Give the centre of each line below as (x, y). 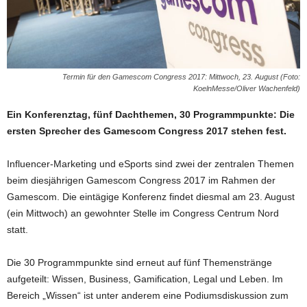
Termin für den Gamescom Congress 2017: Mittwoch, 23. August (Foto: (181, 76)
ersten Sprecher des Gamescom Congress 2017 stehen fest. (147, 131)
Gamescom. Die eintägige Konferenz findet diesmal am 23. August (151, 196)
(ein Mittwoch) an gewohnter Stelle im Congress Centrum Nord (143, 213)
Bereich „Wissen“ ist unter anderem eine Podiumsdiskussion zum (148, 295)
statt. (17, 229)
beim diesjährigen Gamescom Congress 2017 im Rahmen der (141, 180)
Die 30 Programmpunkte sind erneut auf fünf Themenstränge (139, 262)
